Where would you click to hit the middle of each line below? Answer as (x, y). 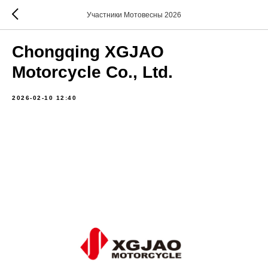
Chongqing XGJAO (88, 52)
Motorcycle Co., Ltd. (92, 72)
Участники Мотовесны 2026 (134, 15)
